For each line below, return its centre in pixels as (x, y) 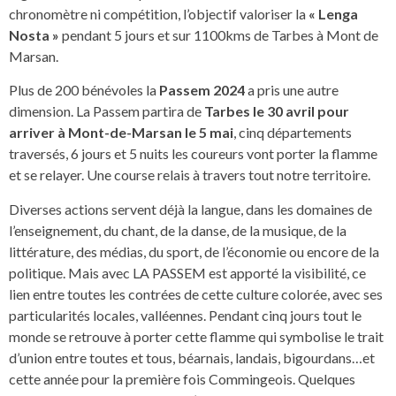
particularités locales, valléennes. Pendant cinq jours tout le (185, 315)
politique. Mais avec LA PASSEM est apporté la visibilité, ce (187, 272)
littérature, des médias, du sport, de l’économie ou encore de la (194, 251)
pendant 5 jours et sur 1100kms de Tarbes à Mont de (219, 35)
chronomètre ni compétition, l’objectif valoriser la (157, 14)
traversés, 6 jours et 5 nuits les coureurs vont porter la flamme (193, 154)
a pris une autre (292, 90)
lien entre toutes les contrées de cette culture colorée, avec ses (196, 293)
